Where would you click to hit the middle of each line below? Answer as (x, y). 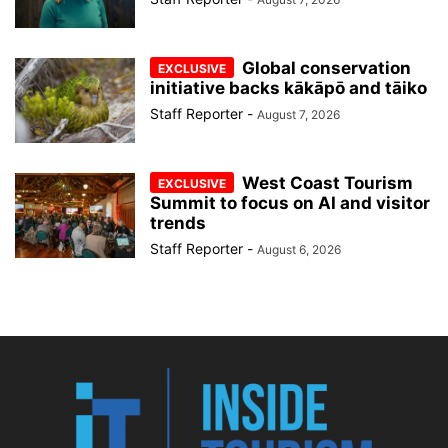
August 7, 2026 (298, 114)
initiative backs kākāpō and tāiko (288, 87)
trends (178, 222)
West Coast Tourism (327, 182)
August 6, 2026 (299, 249)
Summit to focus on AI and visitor (290, 202)
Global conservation (326, 67)
